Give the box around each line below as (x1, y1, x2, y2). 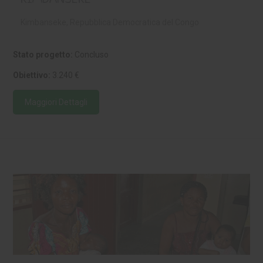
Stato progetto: (13, 50, 73, 60)
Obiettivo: (13, 70, 51, 80)
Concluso (73, 50, 109, 60)
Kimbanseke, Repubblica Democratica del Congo (20, 18, 199, 28)
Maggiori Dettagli (25, 97, 88, 107)
